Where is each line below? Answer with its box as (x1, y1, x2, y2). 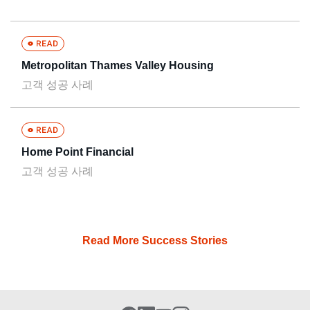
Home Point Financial (21, 145, 134, 158)
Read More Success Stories (82, 234, 228, 246)
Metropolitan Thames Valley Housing (21, 59, 214, 71)
